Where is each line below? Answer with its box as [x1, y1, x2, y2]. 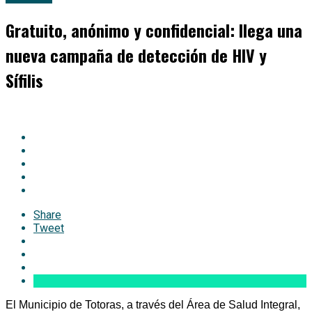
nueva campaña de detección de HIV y [6, 42, 267, 68]
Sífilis [6, 68, 43, 93]
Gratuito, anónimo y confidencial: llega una [6, 17, 302, 43]
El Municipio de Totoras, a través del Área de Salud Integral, [6, 298, 300, 311]
